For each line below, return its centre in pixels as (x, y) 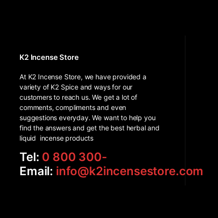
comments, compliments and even (73, 107)
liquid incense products (57, 138)
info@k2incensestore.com (130, 171)
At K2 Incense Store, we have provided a (83, 77)
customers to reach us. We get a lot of (78, 97)
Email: (38, 171)
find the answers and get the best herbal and (90, 128)
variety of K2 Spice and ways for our (76, 87)
